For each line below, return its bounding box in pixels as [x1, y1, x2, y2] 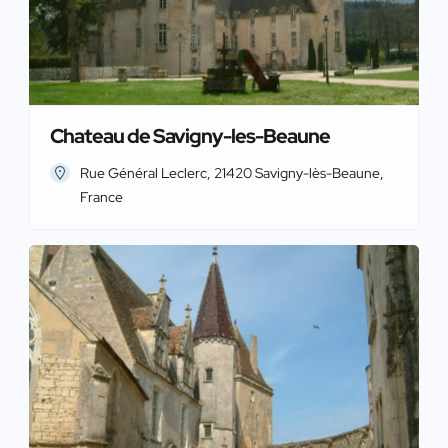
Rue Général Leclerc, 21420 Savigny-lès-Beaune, [80, 163, 384, 182]
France [80, 187, 123, 206]
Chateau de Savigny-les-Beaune [50, 122, 330, 149]
